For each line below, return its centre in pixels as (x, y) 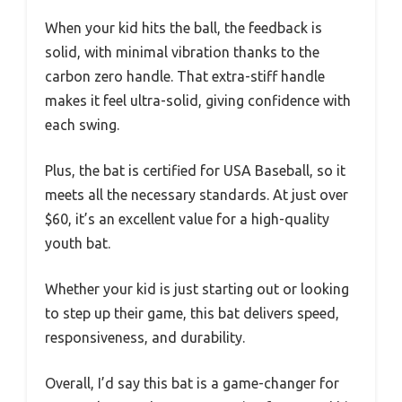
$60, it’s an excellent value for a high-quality (187, 219)
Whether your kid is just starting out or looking (197, 289)
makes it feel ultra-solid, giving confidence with (198, 101)
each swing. (82, 125)
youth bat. (78, 244)
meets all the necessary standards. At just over (197, 195)
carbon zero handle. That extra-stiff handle (185, 77)
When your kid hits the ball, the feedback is (184, 28)
